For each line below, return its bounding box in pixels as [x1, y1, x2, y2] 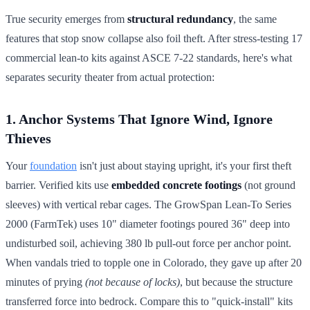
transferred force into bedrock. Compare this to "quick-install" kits [6, 295, 293, 307]
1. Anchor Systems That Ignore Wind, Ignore [6, 111, 273, 127]
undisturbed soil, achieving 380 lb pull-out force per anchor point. [6, 237, 291, 249]
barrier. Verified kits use [6, 179, 111, 191]
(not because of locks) [85, 275, 180, 288]
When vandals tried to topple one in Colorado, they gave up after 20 [6, 256, 302, 268]
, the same [233, 12, 277, 25]
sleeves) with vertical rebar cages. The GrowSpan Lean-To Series [6, 198, 291, 210]
